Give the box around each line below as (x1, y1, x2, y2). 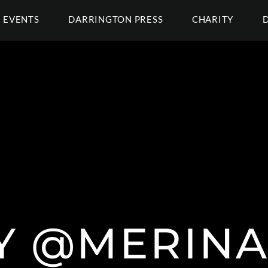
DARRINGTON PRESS (68, 14, 163, 25)
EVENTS (3, 14, 39, 25)
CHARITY (191, 14, 234, 25)
